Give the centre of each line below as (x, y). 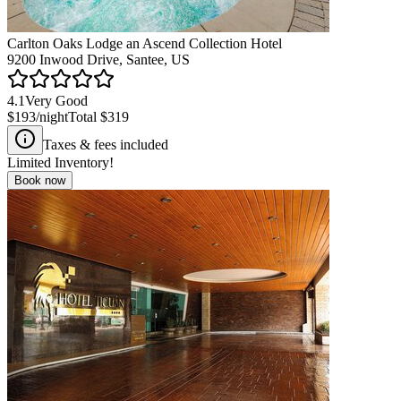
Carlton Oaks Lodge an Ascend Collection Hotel (145, 43)
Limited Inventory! (60, 162)
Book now (40, 180)
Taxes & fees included (106, 144)
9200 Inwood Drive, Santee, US (98, 59)
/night (52, 116)
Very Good (56, 100)
